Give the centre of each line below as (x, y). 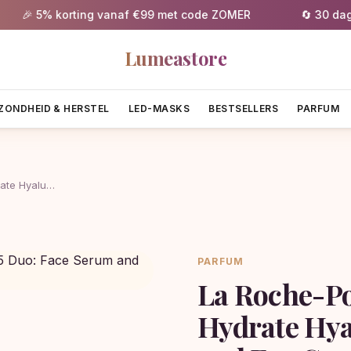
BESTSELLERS (244, 108)
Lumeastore (175, 58)
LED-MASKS (159, 108)
